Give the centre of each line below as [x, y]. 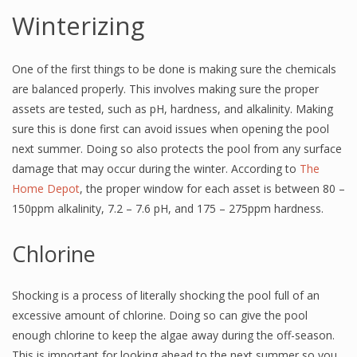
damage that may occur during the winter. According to [156, 169]
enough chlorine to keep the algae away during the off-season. [173, 335]
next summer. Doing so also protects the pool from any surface [177, 149]
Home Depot [46, 188]
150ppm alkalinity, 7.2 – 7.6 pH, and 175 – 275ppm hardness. [168, 208]
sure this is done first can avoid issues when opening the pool [171, 129]
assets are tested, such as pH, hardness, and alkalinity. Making [173, 109]
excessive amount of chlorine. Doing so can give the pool [160, 315]
